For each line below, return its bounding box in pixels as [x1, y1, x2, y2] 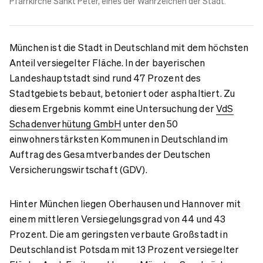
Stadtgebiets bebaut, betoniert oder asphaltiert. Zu [9, 86, 235, 99]
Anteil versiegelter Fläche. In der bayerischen [9, 56, 205, 69]
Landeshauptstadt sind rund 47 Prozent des [9, 71, 201, 84]
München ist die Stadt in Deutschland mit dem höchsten [9, 41, 249, 53]
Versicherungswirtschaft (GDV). [9, 163, 147, 176]
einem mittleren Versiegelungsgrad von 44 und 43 [9, 212, 226, 225]
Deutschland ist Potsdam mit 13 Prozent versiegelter [9, 242, 240, 255]
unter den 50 [121, 117, 178, 130]
